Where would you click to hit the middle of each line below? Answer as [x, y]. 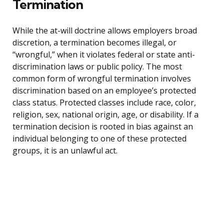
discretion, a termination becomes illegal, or [94, 43]
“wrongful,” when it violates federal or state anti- [104, 55]
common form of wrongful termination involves [102, 79]
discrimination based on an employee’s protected [104, 91]
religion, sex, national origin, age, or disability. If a [105, 115]
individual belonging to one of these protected [99, 139]
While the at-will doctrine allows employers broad [105, 31]
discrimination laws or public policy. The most [97, 67]
